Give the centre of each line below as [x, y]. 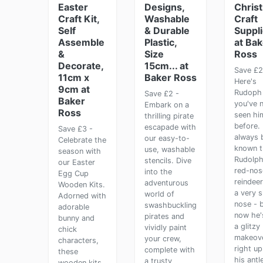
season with [80, 151]
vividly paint [165, 227]
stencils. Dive [168, 161]
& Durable [167, 31]
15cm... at [166, 66]
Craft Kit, [79, 19]
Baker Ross [170, 77]
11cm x [74, 77]
